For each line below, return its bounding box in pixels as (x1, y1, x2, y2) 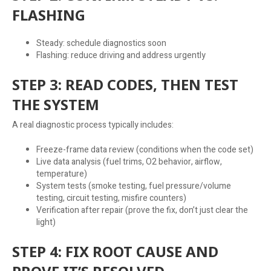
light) (36, 215, 56, 229)
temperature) (36, 167, 87, 180)
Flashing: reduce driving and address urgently (36, 48, 206, 62)
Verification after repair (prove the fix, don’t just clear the (36, 203, 248, 217)
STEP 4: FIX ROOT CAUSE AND (12, 241, 218, 261)
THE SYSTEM (12, 94, 99, 114)
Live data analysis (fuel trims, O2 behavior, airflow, (36, 155, 222, 168)
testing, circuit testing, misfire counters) (36, 191, 186, 204)
